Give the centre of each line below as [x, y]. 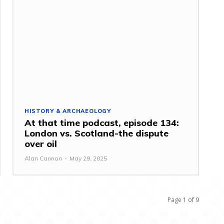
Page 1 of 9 [183, 199]
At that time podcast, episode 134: [102, 122]
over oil [41, 143]
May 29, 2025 [88, 158]
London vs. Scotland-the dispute [97, 133]
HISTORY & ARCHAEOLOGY [68, 111]
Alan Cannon [43, 158]
